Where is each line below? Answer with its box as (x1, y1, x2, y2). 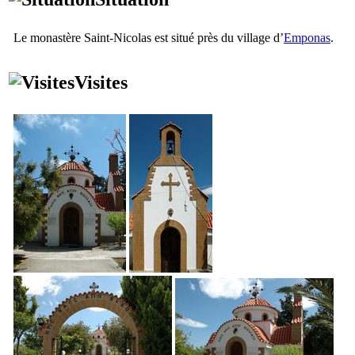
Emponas (284, 30, 330, 44)
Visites (74, 71, 128, 93)
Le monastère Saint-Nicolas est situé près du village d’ (13, 30, 284, 44)
